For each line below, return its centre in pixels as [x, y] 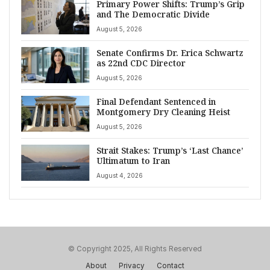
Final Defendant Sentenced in [156, 102]
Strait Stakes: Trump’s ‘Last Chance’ [170, 151]
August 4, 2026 [119, 175]
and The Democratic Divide [153, 14]
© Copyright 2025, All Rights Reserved [135, 249]
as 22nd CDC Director [141, 63]
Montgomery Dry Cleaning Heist [163, 112]
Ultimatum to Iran [133, 161]
